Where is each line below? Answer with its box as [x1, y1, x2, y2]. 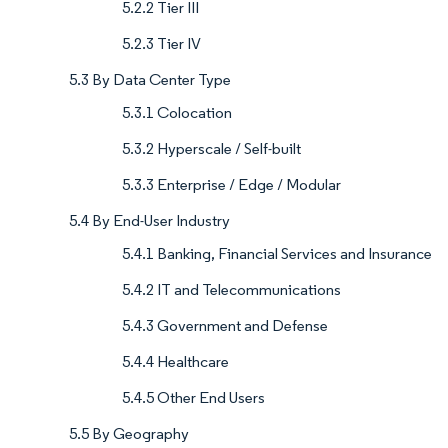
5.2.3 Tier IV [122, 34, 201, 54]
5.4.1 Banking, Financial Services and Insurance [122, 244, 432, 264]
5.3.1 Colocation [122, 103, 232, 123]
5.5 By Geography [69, 424, 189, 444]
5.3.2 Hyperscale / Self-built [122, 139, 301, 159]
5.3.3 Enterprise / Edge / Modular [122, 175, 341, 195]
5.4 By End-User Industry [69, 211, 230, 231]
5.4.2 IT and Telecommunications [122, 280, 341, 300]
